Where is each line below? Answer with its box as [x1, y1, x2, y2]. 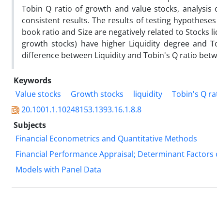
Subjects [14, 119, 46, 130]
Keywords [14, 75, 51, 86]
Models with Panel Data [15, 164, 101, 175]
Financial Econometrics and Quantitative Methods [15, 133, 197, 144]
